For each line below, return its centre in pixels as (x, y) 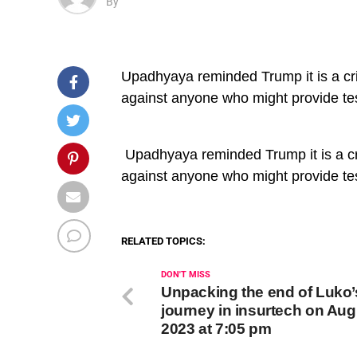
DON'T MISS (186, 274)
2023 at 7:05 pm (216, 328)
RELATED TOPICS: (163, 241)
